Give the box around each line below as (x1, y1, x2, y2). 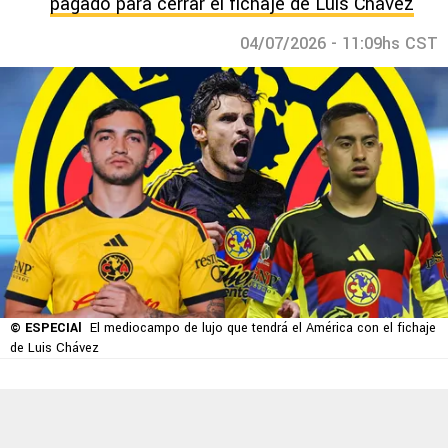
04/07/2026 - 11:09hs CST (240, 32, 438, 55)
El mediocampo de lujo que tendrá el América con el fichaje (90, 319, 436, 338)
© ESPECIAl (10, 319, 82, 338)
